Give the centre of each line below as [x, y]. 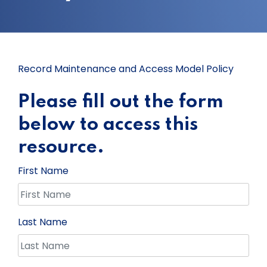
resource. [61, 148]
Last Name [43, 222]
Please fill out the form [121, 103]
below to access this [108, 125]
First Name [43, 171]
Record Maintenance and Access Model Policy [126, 69]
